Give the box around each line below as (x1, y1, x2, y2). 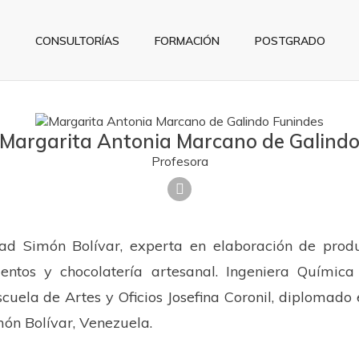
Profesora (151, 153, 208, 170)
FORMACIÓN (155, 34, 220, 49)
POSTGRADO (255, 34, 325, 49)
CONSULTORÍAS (35, 34, 119, 49)
